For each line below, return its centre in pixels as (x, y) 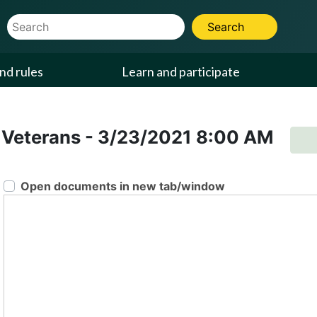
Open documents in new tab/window (122, 186)
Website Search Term (67, 23)
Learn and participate (181, 71)
